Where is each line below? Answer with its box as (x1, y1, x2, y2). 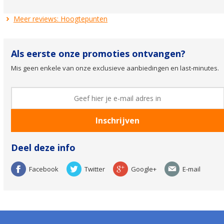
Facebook (29, 164, 58, 173)
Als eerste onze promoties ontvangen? (11, 47, 185, 59)
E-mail (182, 164, 201, 173)
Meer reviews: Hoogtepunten (13, 13, 107, 23)
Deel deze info (11, 141, 75, 153)
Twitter (84, 164, 105, 173)
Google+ (131, 164, 157, 173)
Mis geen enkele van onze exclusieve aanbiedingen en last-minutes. (11, 63, 219, 72)
